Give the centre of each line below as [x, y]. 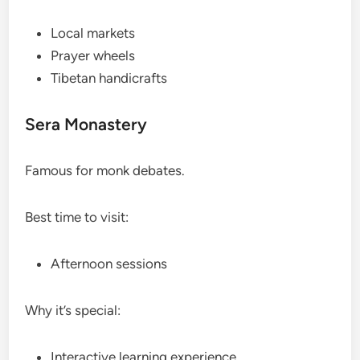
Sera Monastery [86, 125]
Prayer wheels [93, 56]
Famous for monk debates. [105, 171]
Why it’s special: [73, 311]
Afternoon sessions [109, 264]
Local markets [93, 33]
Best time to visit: [77, 217]
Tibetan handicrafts [109, 78]
